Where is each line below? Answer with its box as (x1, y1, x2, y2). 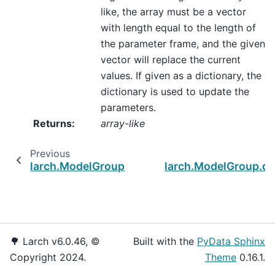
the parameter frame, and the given (101, 37, 265, 50)
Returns (33, 117, 72, 130)
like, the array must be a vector (101, 6, 246, 18)
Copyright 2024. (10, 251, 86, 263)
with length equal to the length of (101, 21, 256, 34)
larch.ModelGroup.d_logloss (30, 160, 179, 173)
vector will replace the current (101, 53, 241, 66)
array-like (101, 117, 145, 130)
